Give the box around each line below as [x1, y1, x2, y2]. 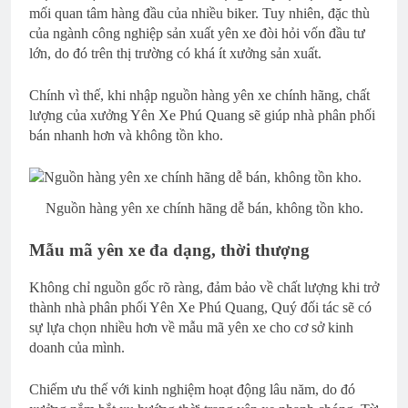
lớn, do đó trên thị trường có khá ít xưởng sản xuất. [29, 45, 321, 61]
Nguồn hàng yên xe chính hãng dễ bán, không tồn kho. [45, 200, 363, 217]
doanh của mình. [29, 340, 125, 356]
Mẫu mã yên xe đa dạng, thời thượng [29, 240, 310, 260]
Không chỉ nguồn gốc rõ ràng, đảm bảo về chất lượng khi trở [29, 280, 379, 296]
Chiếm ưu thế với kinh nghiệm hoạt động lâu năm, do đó [29, 382, 355, 398]
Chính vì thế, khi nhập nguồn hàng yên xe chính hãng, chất [29, 87, 370, 103]
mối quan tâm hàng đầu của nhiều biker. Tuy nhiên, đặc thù [29, 5, 370, 21]
